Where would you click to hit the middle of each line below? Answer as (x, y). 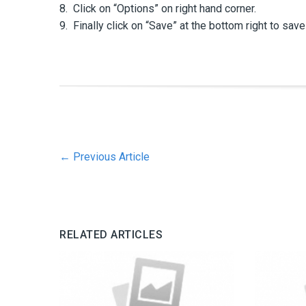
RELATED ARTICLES (111, 234)
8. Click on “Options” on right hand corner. (158, 8)
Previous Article (110, 156)
